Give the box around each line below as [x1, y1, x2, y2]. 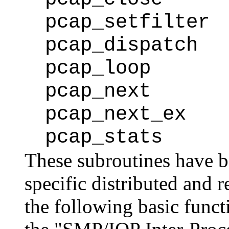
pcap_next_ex [45, 103, 186, 126]
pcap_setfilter [45, 11, 210, 34]
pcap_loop [45, 57, 151, 80]
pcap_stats [45, 126, 163, 149]
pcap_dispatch [45, 34, 198, 57]
